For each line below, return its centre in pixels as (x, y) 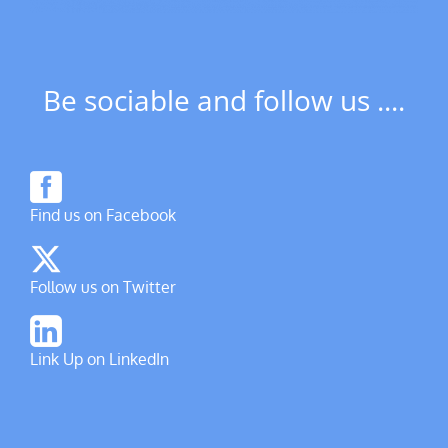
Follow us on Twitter (103, 286)
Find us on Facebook (103, 214)
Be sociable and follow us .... (224, 99)
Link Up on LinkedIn (99, 358)
